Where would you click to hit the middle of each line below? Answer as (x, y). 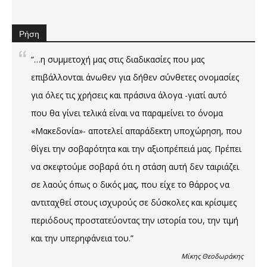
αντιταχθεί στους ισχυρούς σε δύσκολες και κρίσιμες (134, 202)
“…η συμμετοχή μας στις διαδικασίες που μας (118, 59)
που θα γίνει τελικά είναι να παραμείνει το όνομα (127, 113)
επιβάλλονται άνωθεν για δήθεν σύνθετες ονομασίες (135, 77)
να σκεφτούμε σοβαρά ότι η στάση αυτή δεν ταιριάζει (135, 166)
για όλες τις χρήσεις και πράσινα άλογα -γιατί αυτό (129, 95)
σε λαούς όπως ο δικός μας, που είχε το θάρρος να (130, 184)
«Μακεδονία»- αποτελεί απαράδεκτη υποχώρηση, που (136, 131)
